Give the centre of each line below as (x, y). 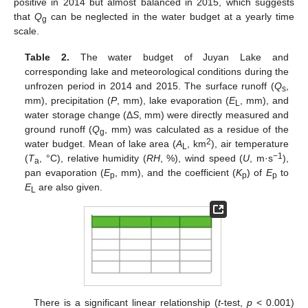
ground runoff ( (59, 130)
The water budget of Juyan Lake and (179, 57)
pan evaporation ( (64, 173)
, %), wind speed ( (201, 158)
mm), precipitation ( (68, 101)
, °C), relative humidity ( (93, 158)
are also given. (69, 187)
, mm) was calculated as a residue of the (197, 130)
